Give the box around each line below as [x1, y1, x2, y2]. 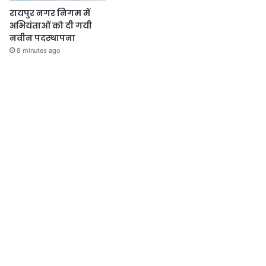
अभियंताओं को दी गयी [9, 20, 93, 32]
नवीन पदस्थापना [9, 32, 76, 45]
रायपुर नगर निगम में [9, 7, 91, 20]
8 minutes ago [17, 46, 61, 55]
